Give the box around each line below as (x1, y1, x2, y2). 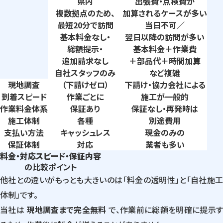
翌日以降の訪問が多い (125, 30, 205, 43)
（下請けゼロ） (61, 78, 109, 91)
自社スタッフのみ (55, 66, 115, 79)
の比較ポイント (24, 160, 77, 173)
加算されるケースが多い (122, 6, 207, 19)
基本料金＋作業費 (133, 42, 197, 55)
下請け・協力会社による (124, 78, 206, 91)
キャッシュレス (60, 126, 111, 138)
